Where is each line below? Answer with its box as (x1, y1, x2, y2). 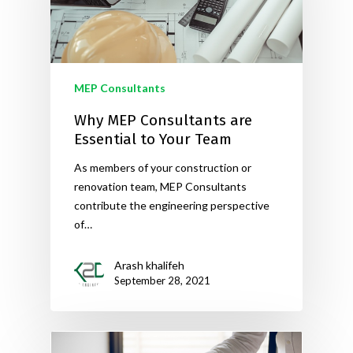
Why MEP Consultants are (74, 110, 252, 129)
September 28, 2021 (114, 273, 210, 287)
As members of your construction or (74, 160, 251, 174)
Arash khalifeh (114, 258, 184, 272)
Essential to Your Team (74, 129, 232, 148)
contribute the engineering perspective (74, 198, 269, 212)
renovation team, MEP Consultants (74, 179, 247, 193)
